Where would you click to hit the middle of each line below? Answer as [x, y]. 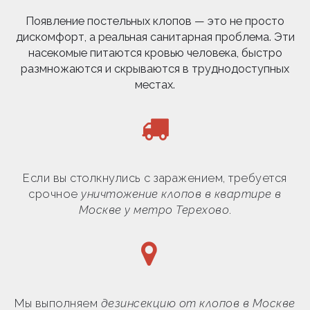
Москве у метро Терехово [154, 210]
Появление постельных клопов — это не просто [155, 21]
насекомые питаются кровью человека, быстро [155, 53]
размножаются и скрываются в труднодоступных [155, 69]
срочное [55, 194]
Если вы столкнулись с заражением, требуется [155, 178]
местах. [155, 84]
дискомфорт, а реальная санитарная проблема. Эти [155, 37]
